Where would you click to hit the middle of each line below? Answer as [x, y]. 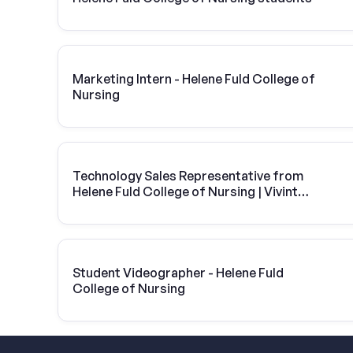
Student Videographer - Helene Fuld [178, 272]
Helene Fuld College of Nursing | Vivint [185, 191]
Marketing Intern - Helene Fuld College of [194, 78]
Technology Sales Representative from [188, 175]
